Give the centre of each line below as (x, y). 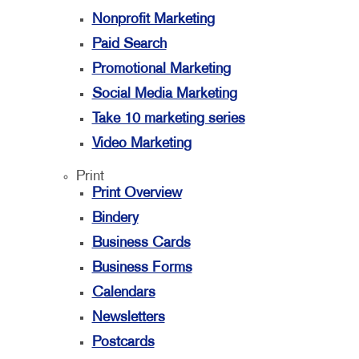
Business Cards (141, 243)
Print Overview (137, 194)
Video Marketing (141, 144)
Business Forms (142, 268)
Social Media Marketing (164, 94)
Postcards (123, 343)
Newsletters (128, 318)
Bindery (115, 218)
